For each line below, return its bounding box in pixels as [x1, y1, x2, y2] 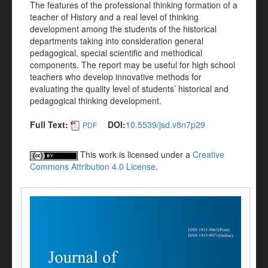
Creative [193, 148, 224, 161]
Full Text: [30, 118, 68, 130]
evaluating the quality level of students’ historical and [30, 83, 229, 95]
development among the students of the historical [30, 23, 217, 35]
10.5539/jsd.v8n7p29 [126, 118, 205, 130]
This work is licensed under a [78, 148, 193, 161]
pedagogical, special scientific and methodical [30, 47, 202, 59]
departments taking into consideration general [30, 35, 203, 47]
